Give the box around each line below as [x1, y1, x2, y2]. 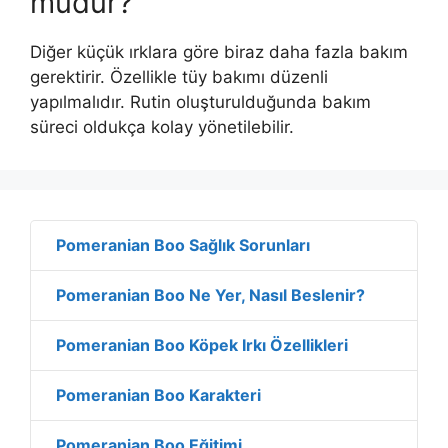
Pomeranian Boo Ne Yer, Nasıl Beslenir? [56, 284, 365, 305]
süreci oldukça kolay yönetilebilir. [30, 116, 294, 137]
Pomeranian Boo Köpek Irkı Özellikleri [56, 334, 348, 355]
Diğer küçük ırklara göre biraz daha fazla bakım [30, 41, 408, 62]
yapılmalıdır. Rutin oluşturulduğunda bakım [30, 91, 371, 112]
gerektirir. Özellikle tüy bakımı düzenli [30, 66, 328, 87]
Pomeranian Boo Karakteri [56, 384, 261, 405]
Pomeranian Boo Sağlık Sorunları [56, 234, 310, 255]
